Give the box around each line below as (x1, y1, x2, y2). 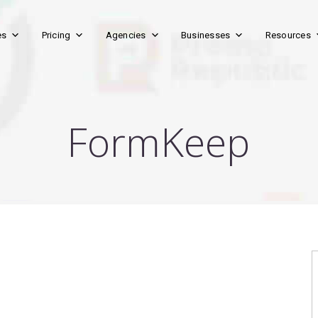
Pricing (41, 30, 71, 40)
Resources (265, 30, 311, 40)
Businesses (180, 30, 231, 40)
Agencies (105, 30, 146, 40)
